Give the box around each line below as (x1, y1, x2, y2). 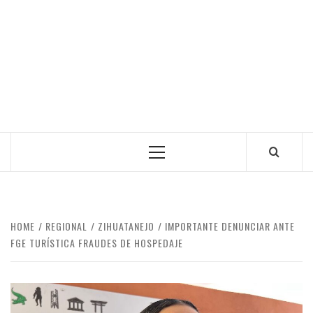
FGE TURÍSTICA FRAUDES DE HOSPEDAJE (10, 235, 183, 250)
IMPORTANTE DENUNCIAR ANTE (165, 219, 295, 233)
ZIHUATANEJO (98, 219, 154, 233)
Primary (156, 149, 194, 163)
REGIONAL (45, 219, 87, 233)
